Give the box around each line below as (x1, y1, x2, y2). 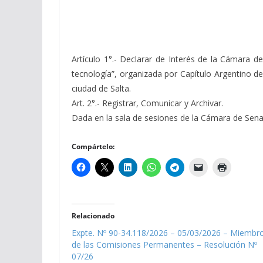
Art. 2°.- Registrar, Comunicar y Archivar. (72, 97, 223, 109)
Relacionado (72, 210, 114, 221)
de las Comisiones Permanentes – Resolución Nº (72, 238, 257, 250)
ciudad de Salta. (72, 82, 131, 94)
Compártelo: (72, 141, 114, 151)
